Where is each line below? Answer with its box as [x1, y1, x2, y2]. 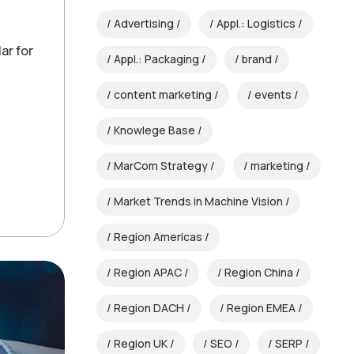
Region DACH [114, 300, 184, 316]
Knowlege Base [114, 122, 195, 138]
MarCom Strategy [114, 158, 208, 174]
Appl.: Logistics [217, 16, 296, 32]
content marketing [114, 87, 212, 103]
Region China [224, 265, 293, 281]
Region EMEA [227, 300, 296, 316]
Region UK [114, 336, 168, 352]
